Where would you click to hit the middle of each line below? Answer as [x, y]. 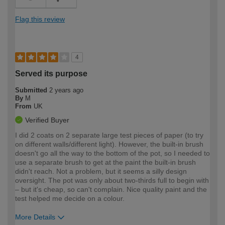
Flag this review [40, 19]
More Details [35, 217]
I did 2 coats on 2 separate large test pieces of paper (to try [109, 135]
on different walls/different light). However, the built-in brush [109, 144]
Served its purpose [51, 73]
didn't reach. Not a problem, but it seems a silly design [101, 171]
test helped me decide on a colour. [70, 198]
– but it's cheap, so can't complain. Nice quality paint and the [111, 189]
